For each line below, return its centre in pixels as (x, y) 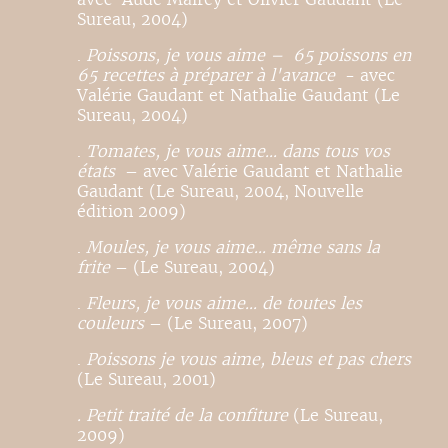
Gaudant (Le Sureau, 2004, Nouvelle (221, 192)
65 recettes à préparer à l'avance (206, 76)
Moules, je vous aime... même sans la (233, 248)
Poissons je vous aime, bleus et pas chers (249, 360)
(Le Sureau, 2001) (147, 380)
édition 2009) (132, 212)
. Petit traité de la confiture (183, 416)
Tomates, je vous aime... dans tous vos (238, 152)
